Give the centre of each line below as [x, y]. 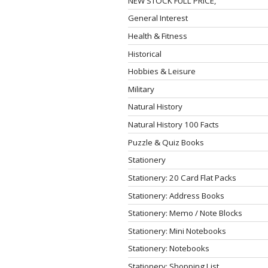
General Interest [158, 18]
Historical [145, 54]
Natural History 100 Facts [173, 124]
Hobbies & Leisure [162, 71]
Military [141, 89]
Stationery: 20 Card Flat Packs [182, 177]
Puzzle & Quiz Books [166, 142]
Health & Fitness [158, 36]
